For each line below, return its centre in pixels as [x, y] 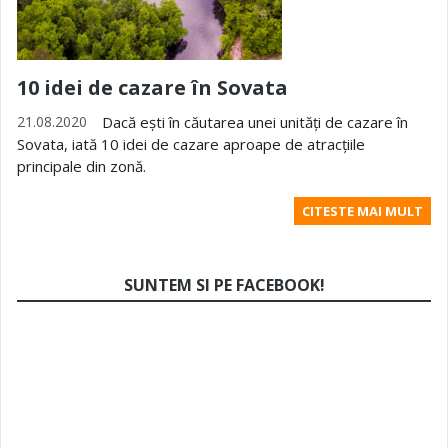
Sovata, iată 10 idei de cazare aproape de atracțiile [191, 144]
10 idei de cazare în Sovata [152, 87]
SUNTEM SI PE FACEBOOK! [224, 285]
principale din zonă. [81, 166]
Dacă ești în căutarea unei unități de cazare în [255, 122]
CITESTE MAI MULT [362, 211]
